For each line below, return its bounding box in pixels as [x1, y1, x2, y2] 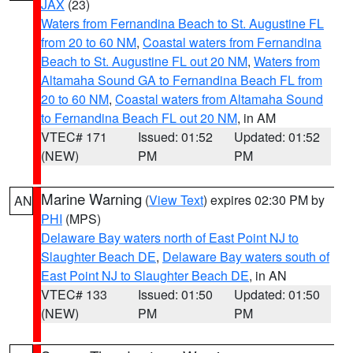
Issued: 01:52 [137, 128, 213, 146]
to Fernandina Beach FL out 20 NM [41, 109, 237, 127]
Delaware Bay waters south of [162, 247, 329, 266]
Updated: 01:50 [234, 285, 321, 303]
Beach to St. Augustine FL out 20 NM [41, 52, 247, 70]
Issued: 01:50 [137, 285, 213, 303]
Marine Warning [41, 188, 142, 209]
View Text [149, 191, 203, 209]
